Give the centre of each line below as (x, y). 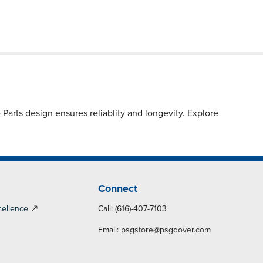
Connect (118, 189)
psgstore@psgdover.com (166, 230)
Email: (110, 230)
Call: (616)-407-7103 (133, 209)
